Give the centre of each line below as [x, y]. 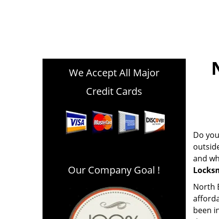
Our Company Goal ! [114, 170]
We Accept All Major [114, 73]
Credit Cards [114, 91]
